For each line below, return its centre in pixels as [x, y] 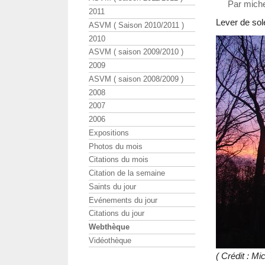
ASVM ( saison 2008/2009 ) [136, 79]
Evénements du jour [123, 200]
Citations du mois [119, 160]
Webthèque [109, 227]
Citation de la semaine [127, 173]
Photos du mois [116, 146]
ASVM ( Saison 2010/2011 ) [136, 25]
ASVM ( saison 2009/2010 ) [136, 52]
